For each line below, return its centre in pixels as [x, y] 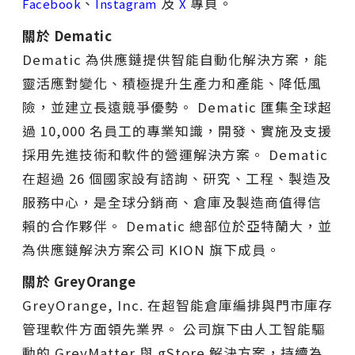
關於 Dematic [67, 36]
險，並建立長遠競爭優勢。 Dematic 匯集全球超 [177, 107]
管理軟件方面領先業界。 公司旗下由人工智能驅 [174, 329]
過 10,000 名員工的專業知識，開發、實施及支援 [177, 131]
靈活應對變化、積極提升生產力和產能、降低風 [172, 84]
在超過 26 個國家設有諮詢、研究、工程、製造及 [177, 179]
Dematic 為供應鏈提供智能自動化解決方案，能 [175, 60]
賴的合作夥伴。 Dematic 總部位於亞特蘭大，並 [177, 226]
